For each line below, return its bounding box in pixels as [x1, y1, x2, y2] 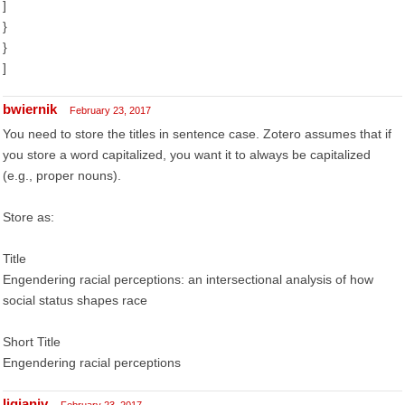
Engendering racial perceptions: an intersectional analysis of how [3, 272, 373, 287]
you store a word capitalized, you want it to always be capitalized [3, 147, 371, 162]
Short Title [3, 334, 61, 349]
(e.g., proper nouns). [3, 168, 121, 183]
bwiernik [3, 101, 57, 117]
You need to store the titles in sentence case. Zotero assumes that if [3, 127, 391, 141]
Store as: [3, 210, 54, 224]
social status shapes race [3, 293, 147, 307]
